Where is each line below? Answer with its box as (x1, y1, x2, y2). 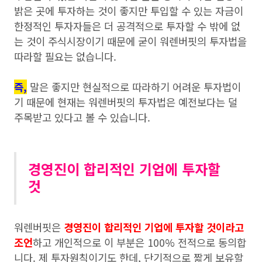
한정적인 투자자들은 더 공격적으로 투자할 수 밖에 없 (14, 19, 240, 34)
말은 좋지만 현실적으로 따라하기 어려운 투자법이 (27, 80, 241, 95)
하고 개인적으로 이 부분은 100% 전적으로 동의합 (33, 235, 246, 250)
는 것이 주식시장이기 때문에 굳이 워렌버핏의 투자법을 (14, 34, 247, 49)
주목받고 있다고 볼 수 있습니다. (14, 110, 150, 125)
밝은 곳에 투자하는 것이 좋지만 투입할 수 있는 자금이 (14, 4, 243, 19)
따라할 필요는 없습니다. (14, 49, 116, 64)
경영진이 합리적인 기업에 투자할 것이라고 (64, 220, 244, 235)
